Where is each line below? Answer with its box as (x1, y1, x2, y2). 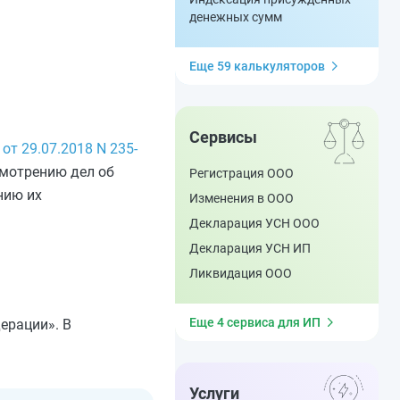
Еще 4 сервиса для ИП (189, 315, 321, 329)
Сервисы (189, 128, 257, 146)
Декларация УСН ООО (189, 216, 320, 230)
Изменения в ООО (189, 191, 294, 205)
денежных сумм (189, 10, 282, 24)
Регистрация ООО (189, 166, 294, 180)
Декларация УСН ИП (189, 241, 311, 255)
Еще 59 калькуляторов (189, 59, 325, 73)
